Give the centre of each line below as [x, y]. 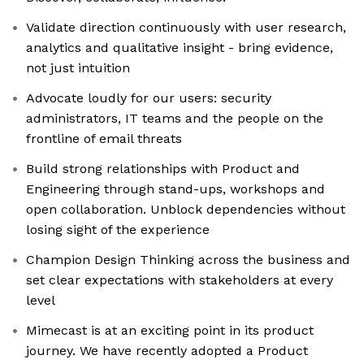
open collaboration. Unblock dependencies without [186, 210]
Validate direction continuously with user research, [186, 28]
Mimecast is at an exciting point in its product [170, 331]
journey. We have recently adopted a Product [167, 351]
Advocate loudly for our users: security [149, 98]
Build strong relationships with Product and [163, 169]
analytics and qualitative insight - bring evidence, [180, 48]
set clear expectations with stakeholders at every [180, 280]
